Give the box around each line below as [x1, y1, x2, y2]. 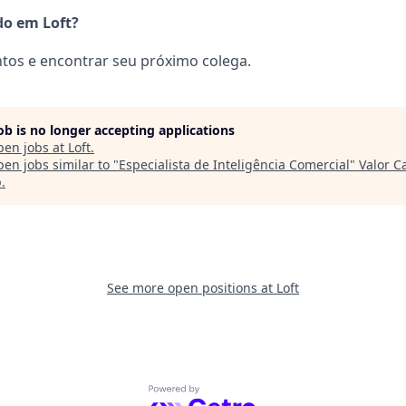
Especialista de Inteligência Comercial [119, 155, 350, 173]
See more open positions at [107, 278, 276, 296]
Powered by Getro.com [148, 383, 306, 404]
